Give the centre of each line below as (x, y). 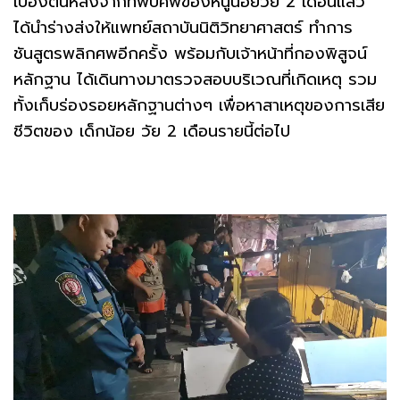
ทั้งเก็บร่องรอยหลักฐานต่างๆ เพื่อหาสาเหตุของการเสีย (199, 106)
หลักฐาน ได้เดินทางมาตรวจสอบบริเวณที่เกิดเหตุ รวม (195, 80)
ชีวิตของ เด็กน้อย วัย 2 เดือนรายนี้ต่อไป (152, 132)
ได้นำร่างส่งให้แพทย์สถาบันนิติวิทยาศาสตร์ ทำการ (183, 28)
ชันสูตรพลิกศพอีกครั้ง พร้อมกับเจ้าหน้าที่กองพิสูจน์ (190, 54)
